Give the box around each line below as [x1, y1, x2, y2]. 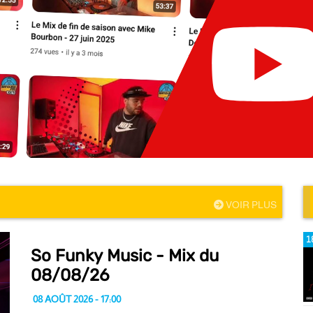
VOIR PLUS [224, 199, 277, 210]
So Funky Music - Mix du [31, 246, 219, 265]
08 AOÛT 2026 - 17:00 [31, 293, 121, 305]
